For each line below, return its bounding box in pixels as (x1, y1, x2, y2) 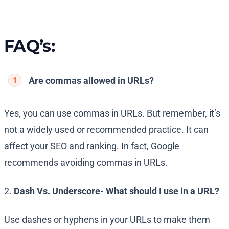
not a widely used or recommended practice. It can (4, 124, 209, 135)
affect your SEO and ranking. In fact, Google (4, 141, 179, 152)
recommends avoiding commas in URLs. (4, 157, 168, 168)
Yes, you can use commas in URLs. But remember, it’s (4, 108, 220, 119)
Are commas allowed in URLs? (29, 75, 154, 86)
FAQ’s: (4, 36, 55, 56)
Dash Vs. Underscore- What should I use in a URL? (14, 186, 219, 197)
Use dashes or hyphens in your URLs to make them (4, 214, 210, 225)
